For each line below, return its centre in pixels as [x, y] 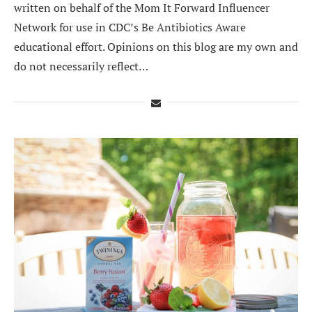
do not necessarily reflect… [81, 66]
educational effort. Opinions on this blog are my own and [156, 46]
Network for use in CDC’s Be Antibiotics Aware [130, 27]
